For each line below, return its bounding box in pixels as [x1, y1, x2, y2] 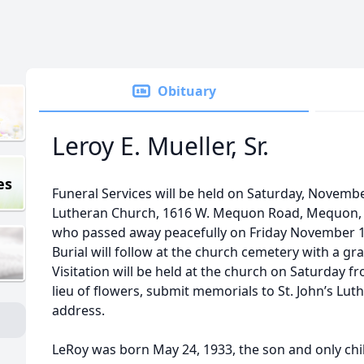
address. [52, 301, 105, 319]
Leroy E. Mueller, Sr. [52, 129, 269, 162]
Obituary [158, 82, 216, 100]
